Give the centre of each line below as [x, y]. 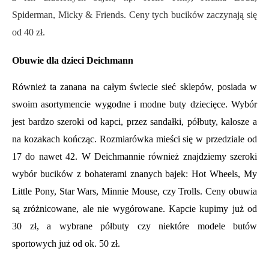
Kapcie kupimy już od [211, 209]
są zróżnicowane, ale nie [62, 209]
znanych [148, 174]
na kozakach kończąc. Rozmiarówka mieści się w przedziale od [134, 139]
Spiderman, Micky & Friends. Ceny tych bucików [110, 15]
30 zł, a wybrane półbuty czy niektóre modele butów [134, 226]
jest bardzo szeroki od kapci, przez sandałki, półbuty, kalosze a [134, 122]
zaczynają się [232, 15]
